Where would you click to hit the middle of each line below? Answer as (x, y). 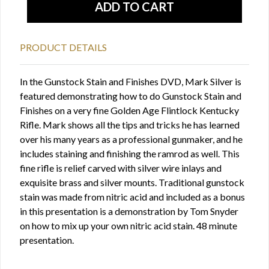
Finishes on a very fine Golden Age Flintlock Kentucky (129, 110)
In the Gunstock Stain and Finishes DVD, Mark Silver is (131, 81)
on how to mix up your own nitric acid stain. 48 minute (128, 225)
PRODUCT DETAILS (63, 47)
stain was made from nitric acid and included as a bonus (132, 197)
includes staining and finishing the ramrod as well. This (130, 153)
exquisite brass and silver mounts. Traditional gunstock (132, 182)
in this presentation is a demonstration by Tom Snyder (129, 211)
